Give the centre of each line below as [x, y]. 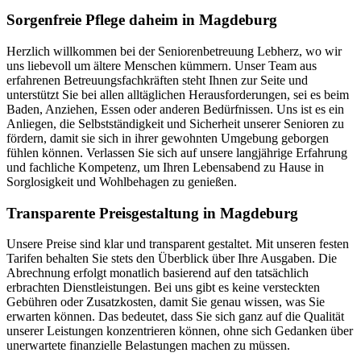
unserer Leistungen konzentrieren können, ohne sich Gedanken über [180, 331]
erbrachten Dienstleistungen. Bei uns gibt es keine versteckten [163, 288]
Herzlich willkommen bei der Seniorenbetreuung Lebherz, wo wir [174, 51]
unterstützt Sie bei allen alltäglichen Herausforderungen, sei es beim [178, 94]
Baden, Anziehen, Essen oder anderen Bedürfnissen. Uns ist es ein [175, 109]
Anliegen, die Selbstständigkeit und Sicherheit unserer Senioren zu [175, 123]
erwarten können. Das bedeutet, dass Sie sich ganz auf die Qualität [175, 317]
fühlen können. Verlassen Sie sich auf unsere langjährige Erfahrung [177, 152]
